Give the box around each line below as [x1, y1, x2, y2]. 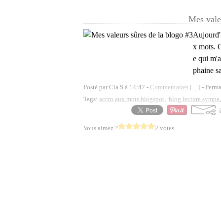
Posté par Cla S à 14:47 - [83, 83, 150, 91]
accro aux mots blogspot [99, 95, 164, 103]
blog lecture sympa [169, 95, 220, 103]
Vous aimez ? [83, 124, 118, 132]
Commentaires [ [150, 83, 192, 91]
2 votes [155, 124, 174, 132]
